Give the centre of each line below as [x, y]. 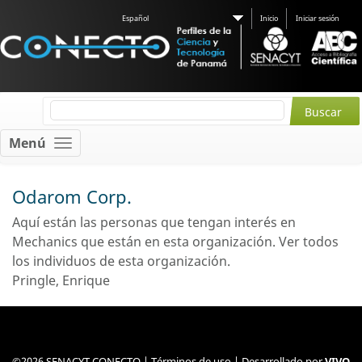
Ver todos [309, 242]
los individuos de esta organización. [121, 261]
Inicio [269, 18]
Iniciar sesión [318, 18]
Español [135, 18]
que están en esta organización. [180, 242]
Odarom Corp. [72, 196]
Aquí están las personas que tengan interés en [154, 222]
